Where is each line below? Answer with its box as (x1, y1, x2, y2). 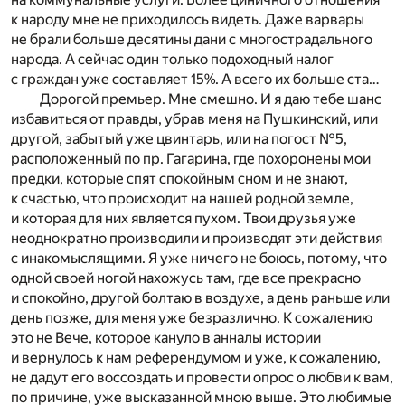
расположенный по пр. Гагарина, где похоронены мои (11, 149, 371, 167)
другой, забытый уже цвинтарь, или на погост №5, (11, 129, 347, 147)
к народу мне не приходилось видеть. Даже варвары (11, 10, 364, 28)
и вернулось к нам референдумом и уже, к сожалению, (11, 348, 381, 366)
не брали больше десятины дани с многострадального (11, 30, 372, 48)
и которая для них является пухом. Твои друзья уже (11, 209, 356, 227)
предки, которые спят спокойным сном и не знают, (11, 169, 348, 187)
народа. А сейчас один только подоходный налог (11, 50, 334, 68)
